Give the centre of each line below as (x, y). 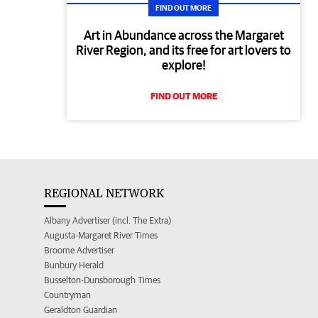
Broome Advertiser (79, 250)
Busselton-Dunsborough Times (102, 280)
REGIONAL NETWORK (104, 193)
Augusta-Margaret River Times (101, 235)
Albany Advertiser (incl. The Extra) (108, 220)
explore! (183, 65)
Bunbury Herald (74, 265)
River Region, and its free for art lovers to (184, 50)
